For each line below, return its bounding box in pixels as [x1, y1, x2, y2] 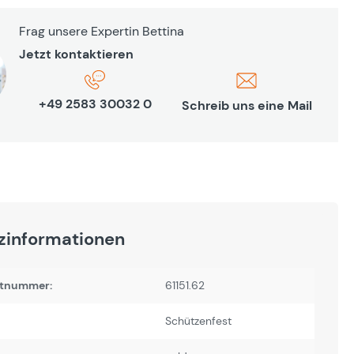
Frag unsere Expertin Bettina [19, 23, 184, 40]
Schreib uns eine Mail [181, 97, 312, 114]
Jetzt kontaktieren [19, 46, 134, 62]
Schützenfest [165, 314, 232, 328]
